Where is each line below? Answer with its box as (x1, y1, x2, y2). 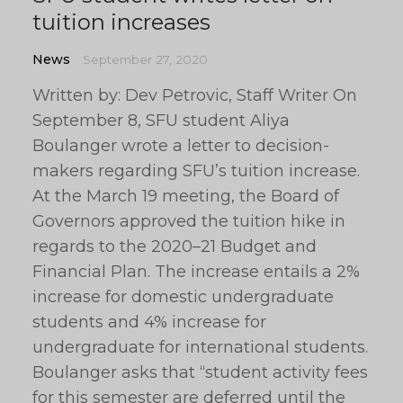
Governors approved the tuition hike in (32, 211, 345, 231)
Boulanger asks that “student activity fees (32, 363, 368, 382)
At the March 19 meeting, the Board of (32, 186, 339, 206)
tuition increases (32, 9, 210, 35)
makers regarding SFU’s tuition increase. (32, 161, 360, 181)
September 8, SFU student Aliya (32, 111, 290, 130)
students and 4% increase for (32, 312, 266, 332)
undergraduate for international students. (32, 337, 368, 357)
